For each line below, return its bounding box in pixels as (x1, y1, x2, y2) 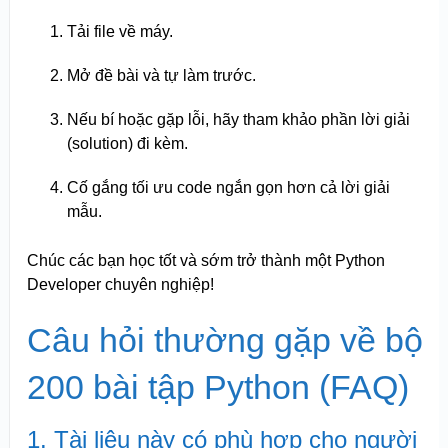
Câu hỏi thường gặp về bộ (26, 321, 423, 360)
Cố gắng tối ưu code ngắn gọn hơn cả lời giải (66, 178, 390, 196)
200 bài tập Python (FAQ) (26, 368, 409, 407)
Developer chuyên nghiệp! (26, 276, 214, 294)
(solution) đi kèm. (66, 134, 188, 152)
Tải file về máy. (66, 22, 173, 40)
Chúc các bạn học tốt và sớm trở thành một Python (26, 252, 385, 270)
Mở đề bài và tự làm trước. (66, 66, 256, 84)
